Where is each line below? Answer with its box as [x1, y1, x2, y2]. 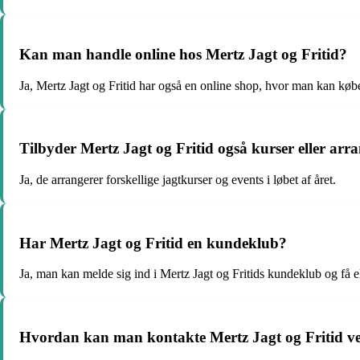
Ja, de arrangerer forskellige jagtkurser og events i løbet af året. [19, 173, 336, 186]
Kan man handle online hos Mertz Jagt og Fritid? [19, 45, 347, 63]
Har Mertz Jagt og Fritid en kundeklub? [19, 234, 287, 252]
